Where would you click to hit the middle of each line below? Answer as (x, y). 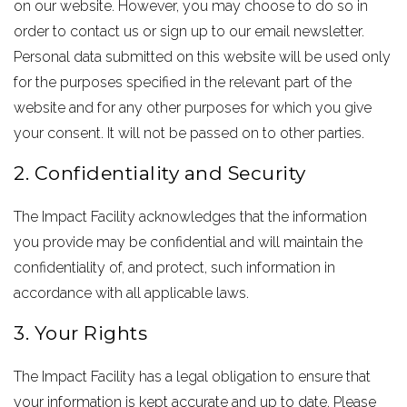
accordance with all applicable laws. (132, 293)
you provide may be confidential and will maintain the (189, 242)
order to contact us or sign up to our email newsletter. (189, 31)
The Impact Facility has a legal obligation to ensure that (193, 377)
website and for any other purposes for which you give (193, 108)
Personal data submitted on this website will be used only (203, 57)
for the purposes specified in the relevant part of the (183, 82)
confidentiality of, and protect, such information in (175, 268)
